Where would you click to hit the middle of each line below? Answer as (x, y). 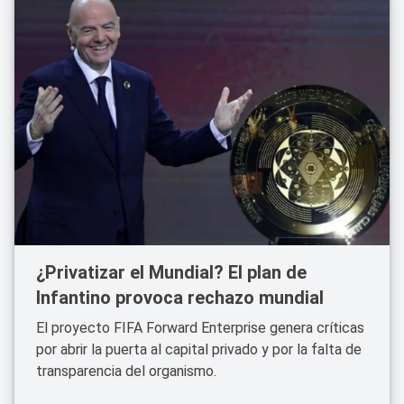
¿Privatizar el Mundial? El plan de (171, 272)
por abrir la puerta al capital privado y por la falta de (199, 349)
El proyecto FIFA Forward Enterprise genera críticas (200, 328)
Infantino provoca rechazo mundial (180, 298)
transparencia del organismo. (126, 371)
